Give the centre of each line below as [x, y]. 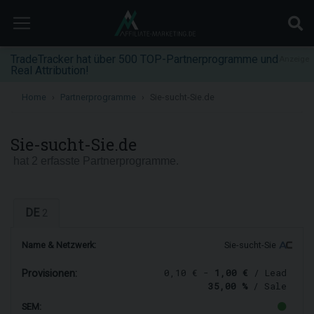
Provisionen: [49, 274]
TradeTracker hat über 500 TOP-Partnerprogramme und [144, 59]
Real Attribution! [50, 70]
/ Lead [267, 273]
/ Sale [267, 286]
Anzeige [294, 59]
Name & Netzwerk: [59, 245]
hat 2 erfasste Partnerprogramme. [95, 161]
